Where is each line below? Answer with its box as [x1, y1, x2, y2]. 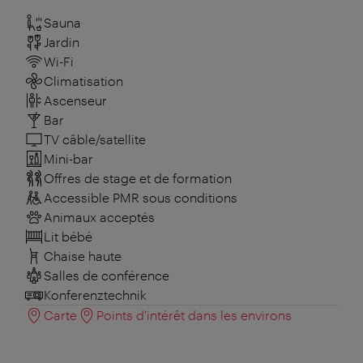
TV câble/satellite [44, 131, 146, 147]
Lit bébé [44, 228, 92, 245]
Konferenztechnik [44, 287, 147, 303]
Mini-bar [44, 151, 93, 167]
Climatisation [44, 73, 123, 89]
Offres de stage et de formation [44, 170, 232, 186]
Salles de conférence [44, 267, 169, 284]
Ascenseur [44, 92, 107, 109]
